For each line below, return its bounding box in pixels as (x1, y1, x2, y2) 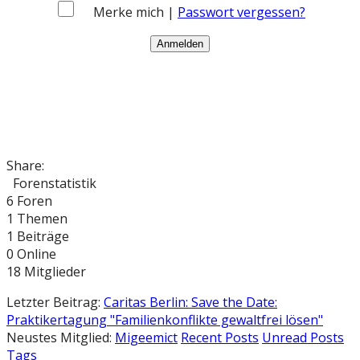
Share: (6, 156, 44, 174)
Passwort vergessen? (178, 2, 305, 21)
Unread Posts (262, 328, 344, 346)
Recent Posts (181, 328, 259, 346)
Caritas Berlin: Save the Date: (104, 292, 277, 311)
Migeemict (115, 328, 178, 346)
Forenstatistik (13, 174, 96, 192)
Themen (17, 209, 67, 227)
